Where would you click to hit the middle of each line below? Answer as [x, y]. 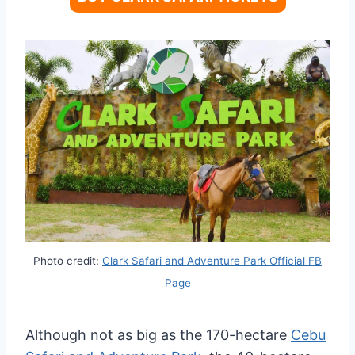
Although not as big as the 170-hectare [158, 334]
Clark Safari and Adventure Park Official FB [212, 261]
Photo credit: [68, 261]
